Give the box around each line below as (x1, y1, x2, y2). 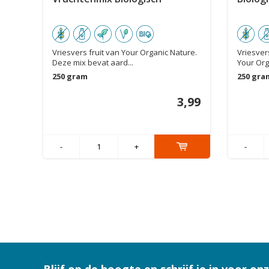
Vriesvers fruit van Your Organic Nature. (52, 47, 197, 58)
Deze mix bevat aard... (52, 57, 133, 68)
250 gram (52, 71, 88, 82)
